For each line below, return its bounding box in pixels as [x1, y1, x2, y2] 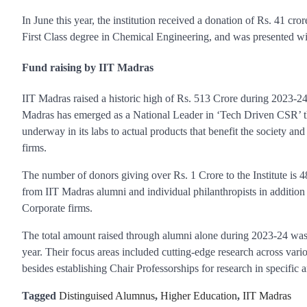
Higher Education [160, 290, 237, 302]
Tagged [22, 290, 59, 302]
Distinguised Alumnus [59, 290, 155, 302]
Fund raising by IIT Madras [22, 61, 153, 73]
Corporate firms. [22, 202, 93, 214]
